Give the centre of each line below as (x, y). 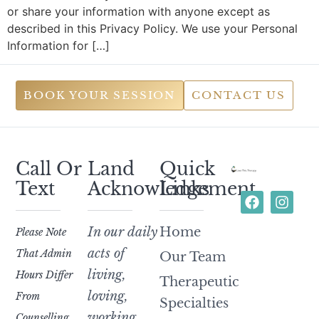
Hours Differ (45, 274)
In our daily (123, 232)
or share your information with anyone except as (138, 11)
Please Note (41, 232)
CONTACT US (239, 95)
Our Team (192, 257)
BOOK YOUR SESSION (100, 95)
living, (107, 274)
